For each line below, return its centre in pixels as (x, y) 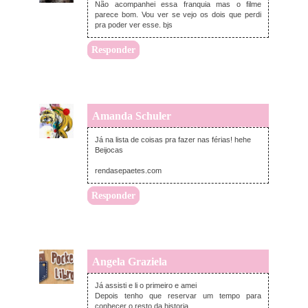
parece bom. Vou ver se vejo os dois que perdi (178, 15)
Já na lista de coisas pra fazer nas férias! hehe (173, 140)
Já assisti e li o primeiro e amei (146, 286)
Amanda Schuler (132, 116)
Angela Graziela (130, 262)
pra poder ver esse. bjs (134, 25)
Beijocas (109, 150)
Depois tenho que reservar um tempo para (178, 296)
